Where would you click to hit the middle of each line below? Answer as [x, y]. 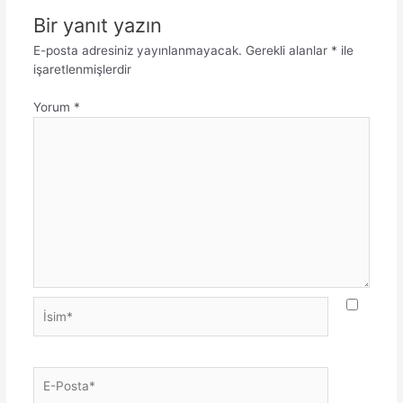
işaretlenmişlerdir [82, 70]
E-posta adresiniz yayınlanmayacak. [137, 51]
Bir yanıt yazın [97, 26]
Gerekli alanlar [288, 51]
